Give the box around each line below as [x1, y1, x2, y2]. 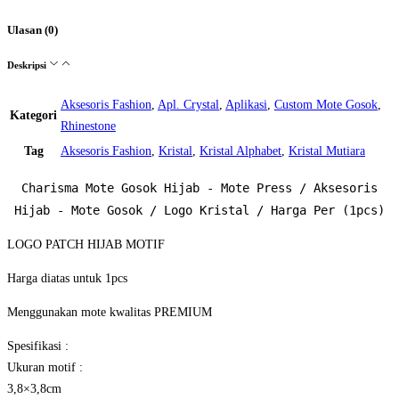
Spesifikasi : [7, 339, 69, 354]
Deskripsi [7, 59, 49, 70]
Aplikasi [225, 98, 267, 112]
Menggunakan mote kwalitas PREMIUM [7, 305, 212, 320]
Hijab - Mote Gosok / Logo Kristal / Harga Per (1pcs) [14, 203, 385, 218]
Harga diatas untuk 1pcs [7, 272, 127, 286]
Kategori [10, 109, 57, 123]
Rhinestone [61, 119, 116, 134]
